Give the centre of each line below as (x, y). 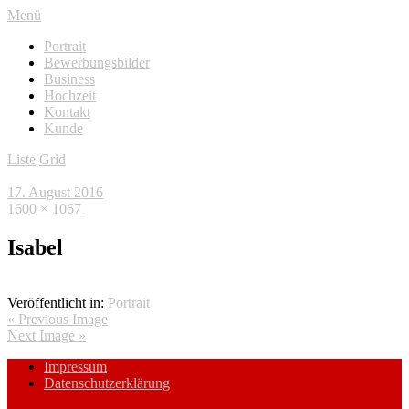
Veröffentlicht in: (58, 302)
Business (69, 79)
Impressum (75, 366)
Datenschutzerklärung (107, 383)
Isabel (35, 247)
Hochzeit (70, 95)
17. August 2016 (55, 192)
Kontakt (67, 112)
